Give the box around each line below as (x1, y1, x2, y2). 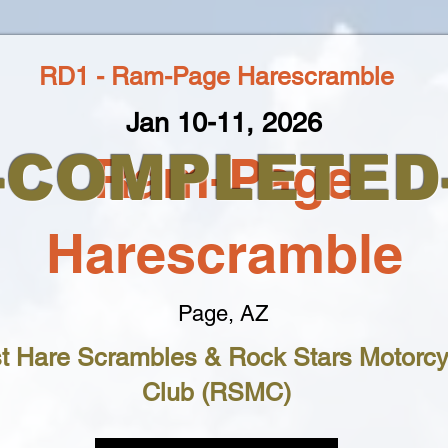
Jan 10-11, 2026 (125, 107, 322, 138)
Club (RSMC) (142, 378, 291, 407)
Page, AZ (178, 301, 268, 326)
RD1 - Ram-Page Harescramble (39, 62, 394, 91)
